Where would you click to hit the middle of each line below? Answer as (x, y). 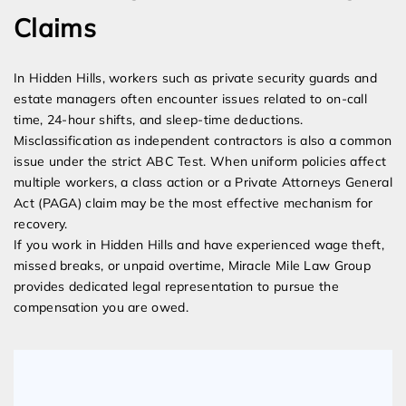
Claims (55, 28)
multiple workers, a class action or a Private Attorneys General (203, 183)
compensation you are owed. (101, 308)
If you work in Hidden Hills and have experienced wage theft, (199, 245)
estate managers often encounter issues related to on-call (191, 99)
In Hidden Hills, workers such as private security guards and (195, 78)
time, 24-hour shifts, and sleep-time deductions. (159, 120)
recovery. (41, 224)
